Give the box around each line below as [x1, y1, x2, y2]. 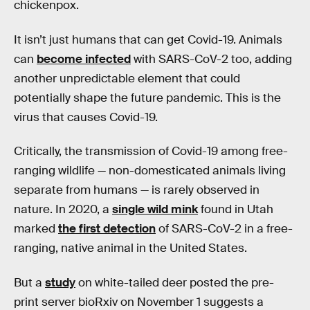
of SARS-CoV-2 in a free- [156, 221, 293, 237]
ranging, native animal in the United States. [14, 241, 247, 256]
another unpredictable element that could [14, 71, 240, 86]
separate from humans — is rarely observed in [14, 183, 259, 198]
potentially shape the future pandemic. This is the [14, 90, 281, 105]
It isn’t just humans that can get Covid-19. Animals [14, 32, 282, 47]
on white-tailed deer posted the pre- [75, 275, 274, 290]
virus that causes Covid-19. [14, 109, 158, 125]
